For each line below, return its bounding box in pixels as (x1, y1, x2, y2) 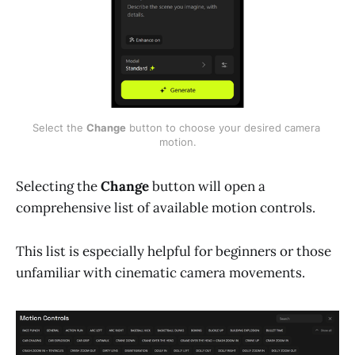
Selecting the (16, 177, 101, 196)
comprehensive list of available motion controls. (16, 199, 315, 217)
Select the (32, 121, 86, 135)
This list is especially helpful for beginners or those (16, 242, 331, 260)
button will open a (149, 177, 265, 196)
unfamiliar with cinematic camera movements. (16, 263, 305, 281)
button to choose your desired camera (125, 121, 320, 135)
